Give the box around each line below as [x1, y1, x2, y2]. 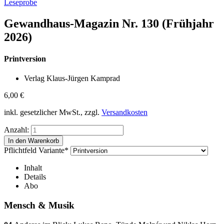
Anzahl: [4, 125, 29, 134]
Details [24, 172, 46, 181]
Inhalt [24, 163, 42, 172]
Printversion [4, 54, 46, 63]
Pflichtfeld [4, 146, 38, 155]
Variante [38, 146, 64, 155]
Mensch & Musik [4, 200, 74, 211]
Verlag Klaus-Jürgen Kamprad [24, 74, 120, 83]
